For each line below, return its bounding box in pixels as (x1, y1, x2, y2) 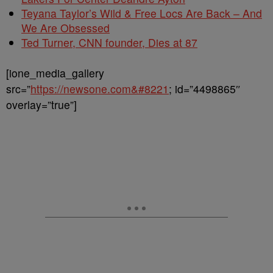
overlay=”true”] (6, 97, 77, 112)
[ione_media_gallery (6, 65, 104, 80)
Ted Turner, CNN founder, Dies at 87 (21, 35, 197, 50)
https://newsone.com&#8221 (30, 81, 169, 96)
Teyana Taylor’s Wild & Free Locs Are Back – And (21, 5, 262, 21)
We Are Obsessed (21, 20, 110, 35)
